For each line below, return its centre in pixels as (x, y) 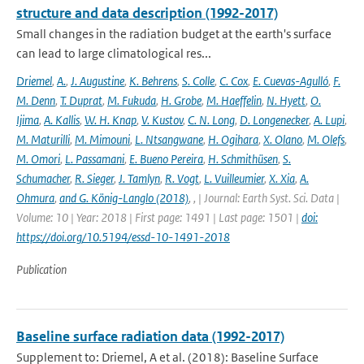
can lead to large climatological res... (114, 53)
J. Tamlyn (139, 178)
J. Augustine (97, 81)
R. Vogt (182, 178)
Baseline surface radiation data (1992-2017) (150, 336)
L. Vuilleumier (234, 178)
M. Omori (38, 159)
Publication (41, 269)
